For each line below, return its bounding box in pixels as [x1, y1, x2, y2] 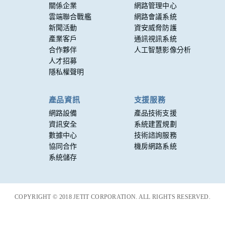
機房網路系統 [134, 143, 177, 150]
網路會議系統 [134, 13, 177, 21]
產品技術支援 [134, 109, 177, 117]
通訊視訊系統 [134, 35, 177, 43]
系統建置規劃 [134, 121, 177, 128]
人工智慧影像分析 [134, 46, 191, 54]
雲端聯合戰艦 [48, 13, 91, 21]
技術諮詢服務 [134, 132, 177, 139]
